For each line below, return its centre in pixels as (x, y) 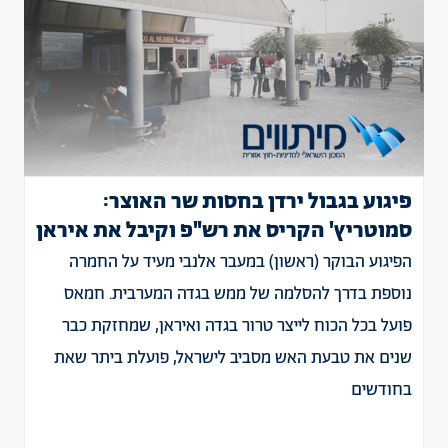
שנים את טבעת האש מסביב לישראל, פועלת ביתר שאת (233, 358)
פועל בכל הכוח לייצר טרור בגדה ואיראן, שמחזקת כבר (237, 326)
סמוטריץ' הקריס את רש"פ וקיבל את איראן (224, 231)
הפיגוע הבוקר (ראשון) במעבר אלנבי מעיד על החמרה (240, 262)
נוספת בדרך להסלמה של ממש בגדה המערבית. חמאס (238, 294)
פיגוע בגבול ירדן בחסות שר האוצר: (257, 202)
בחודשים (381, 390)
